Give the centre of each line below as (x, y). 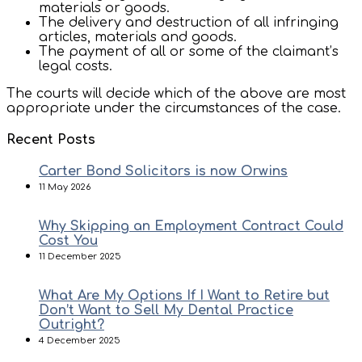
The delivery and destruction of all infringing (189, 22)
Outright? (72, 325)
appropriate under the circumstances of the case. (174, 108)
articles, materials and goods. (138, 37)
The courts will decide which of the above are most (176, 93)
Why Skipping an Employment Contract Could (191, 227)
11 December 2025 (80, 257)
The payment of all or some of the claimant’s (189, 51)
